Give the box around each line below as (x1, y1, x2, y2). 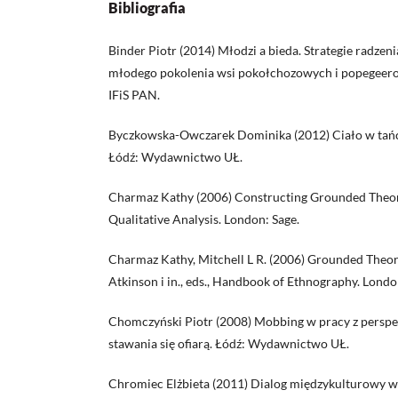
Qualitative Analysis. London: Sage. (108, 211, 299, 227)
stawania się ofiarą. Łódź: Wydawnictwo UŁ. (108, 336, 349, 352)
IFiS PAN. (108, 87, 160, 103)
